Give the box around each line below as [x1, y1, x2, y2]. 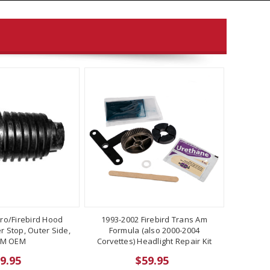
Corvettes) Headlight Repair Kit [96, 235, 212, 246]
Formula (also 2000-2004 [108, 224, 200, 236]
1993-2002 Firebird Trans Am [101, 213, 207, 225]
